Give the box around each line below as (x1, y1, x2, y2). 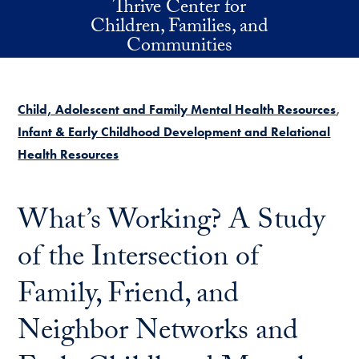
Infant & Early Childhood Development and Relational (18, 123, 331, 140)
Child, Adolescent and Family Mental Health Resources (18, 101, 337, 118)
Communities (127, 31, 232, 64)
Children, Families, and (91, 12, 268, 45)
